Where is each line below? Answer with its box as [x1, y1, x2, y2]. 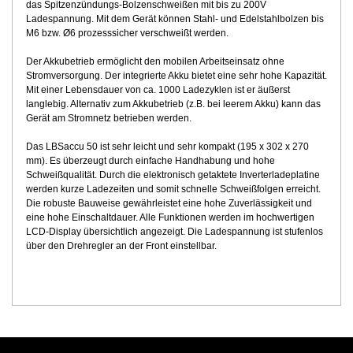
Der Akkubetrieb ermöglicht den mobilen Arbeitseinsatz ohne [25, 56, 284, 67]
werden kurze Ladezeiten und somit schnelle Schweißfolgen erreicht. [25, 184, 321, 195]
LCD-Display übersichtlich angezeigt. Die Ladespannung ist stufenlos [25, 226, 323, 237]
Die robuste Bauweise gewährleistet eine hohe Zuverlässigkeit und [25, 198, 312, 209]
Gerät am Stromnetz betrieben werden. [25, 113, 191, 124]
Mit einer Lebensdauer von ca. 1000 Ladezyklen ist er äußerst [25, 84, 290, 95]
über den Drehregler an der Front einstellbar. [25, 240, 217, 251]
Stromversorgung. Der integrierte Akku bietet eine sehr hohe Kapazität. [25, 70, 327, 81]
